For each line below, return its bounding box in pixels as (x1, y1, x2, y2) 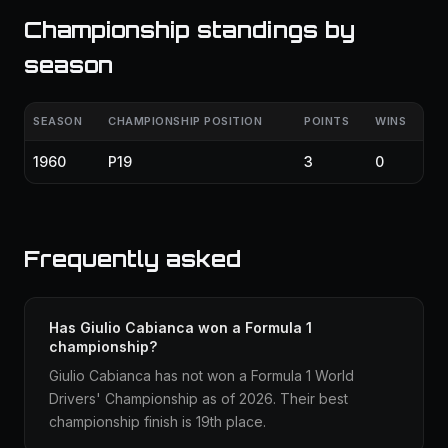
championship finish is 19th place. (49, 413, 266, 430)
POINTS (304, 114, 350, 128)
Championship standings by (24, 16, 355, 43)
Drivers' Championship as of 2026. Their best (49, 390, 348, 407)
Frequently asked (24, 245, 241, 272)
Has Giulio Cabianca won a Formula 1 (49, 319, 312, 336)
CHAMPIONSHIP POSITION (108, 114, 263, 128)
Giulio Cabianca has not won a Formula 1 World (49, 367, 354, 384)
